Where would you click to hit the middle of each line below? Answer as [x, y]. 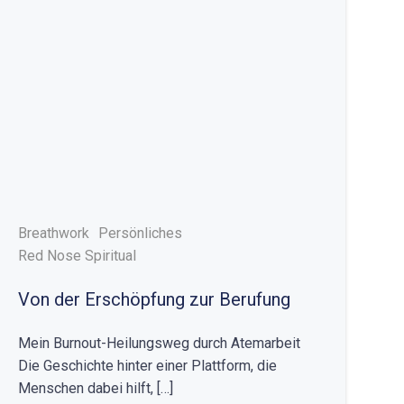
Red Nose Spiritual [78, 256]
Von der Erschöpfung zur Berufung [155, 299]
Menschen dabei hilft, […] [96, 388]
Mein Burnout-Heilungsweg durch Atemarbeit [160, 343]
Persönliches [141, 233]
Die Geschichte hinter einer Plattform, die [148, 366]
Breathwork [54, 233]
